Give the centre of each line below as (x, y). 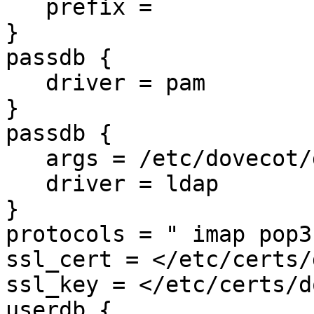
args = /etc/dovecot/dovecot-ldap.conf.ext (26, 159)
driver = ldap (26, 184)
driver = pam (26, 83)
